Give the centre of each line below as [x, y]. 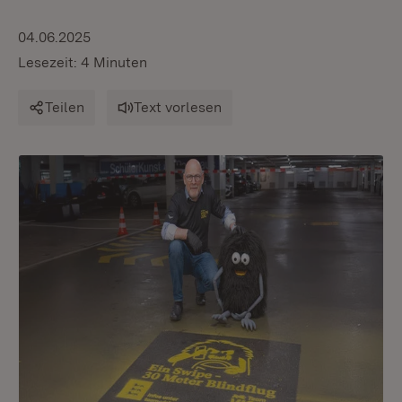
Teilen [65, 107]
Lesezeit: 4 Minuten [83, 62]
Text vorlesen [178, 107]
